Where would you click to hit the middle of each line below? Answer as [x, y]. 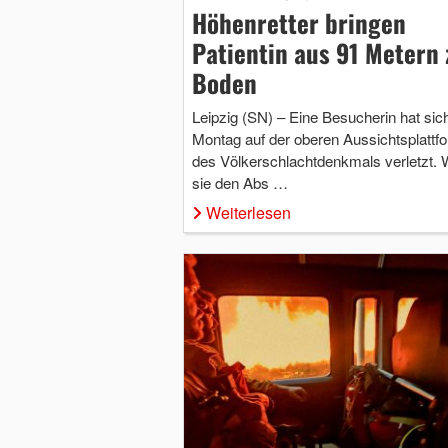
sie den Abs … [239, 182]
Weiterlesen [248, 212]
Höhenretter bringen [298, 22]
